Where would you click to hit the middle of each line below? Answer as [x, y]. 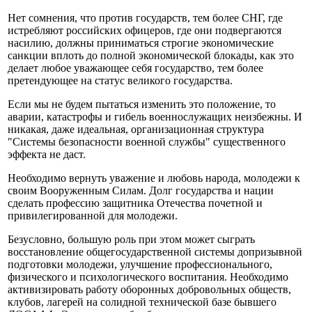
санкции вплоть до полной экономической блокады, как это [151, 56]
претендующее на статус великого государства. [120, 81]
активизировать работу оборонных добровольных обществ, [149, 290]
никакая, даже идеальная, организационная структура [136, 130]
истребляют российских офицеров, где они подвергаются [145, 31]
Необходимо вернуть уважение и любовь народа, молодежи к [154, 178]
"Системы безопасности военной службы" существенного [147, 142]
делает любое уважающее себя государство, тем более [135, 68]
